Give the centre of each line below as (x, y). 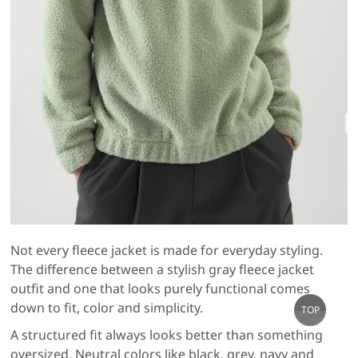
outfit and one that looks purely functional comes (161, 288)
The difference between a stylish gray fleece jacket (163, 269)
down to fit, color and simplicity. (107, 307)
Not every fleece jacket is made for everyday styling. (167, 250)
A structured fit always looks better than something (167, 334)
